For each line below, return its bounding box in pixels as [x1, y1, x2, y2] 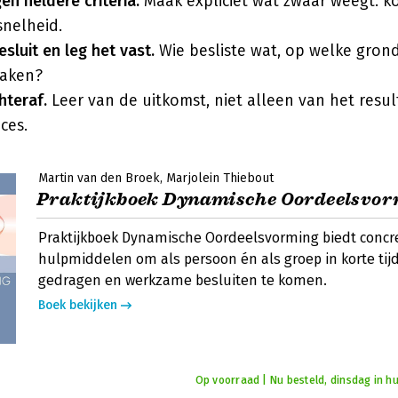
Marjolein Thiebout [166, 171, 274, 186]
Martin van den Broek [38, 171, 160, 186]
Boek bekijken [38, 298, 117, 313]
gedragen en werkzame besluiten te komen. [38, 272, 327, 289]
